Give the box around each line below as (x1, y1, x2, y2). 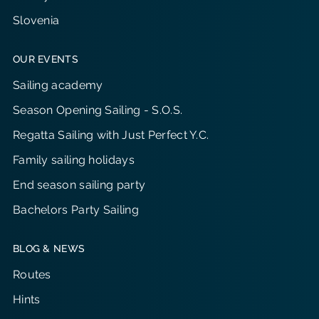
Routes (12, 268, 51, 281)
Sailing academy (12, 78, 103, 92)
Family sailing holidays (12, 153, 135, 167)
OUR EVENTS (12, 53, 78, 65)
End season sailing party (12, 178, 146, 192)
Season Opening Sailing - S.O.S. (12, 103, 183, 117)
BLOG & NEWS (12, 243, 85, 254)
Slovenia (12, 14, 60, 27)
